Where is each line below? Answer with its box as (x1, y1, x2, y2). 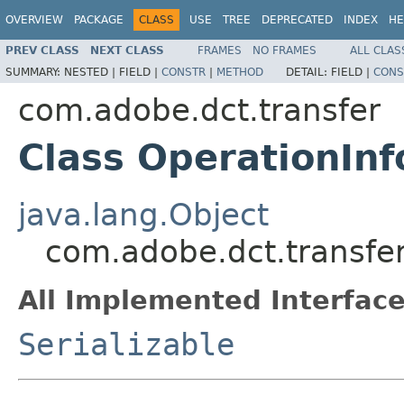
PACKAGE (74, 14, 124, 26)
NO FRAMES (252, 43, 317, 57)
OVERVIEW (5, 14, 63, 26)
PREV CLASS (5, 43, 79, 57)
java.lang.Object (18, 196, 269, 233)
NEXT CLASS (90, 43, 164, 57)
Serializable (18, 326, 234, 363)
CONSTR (161, 65, 206, 78)
